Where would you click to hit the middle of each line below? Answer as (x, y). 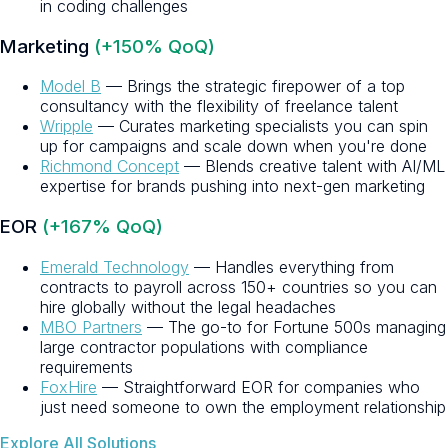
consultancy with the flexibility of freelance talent (219, 106)
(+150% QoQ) (154, 46)
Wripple (66, 126)
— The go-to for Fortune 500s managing (294, 326)
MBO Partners (91, 326)
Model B (70, 86)
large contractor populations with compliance (204, 346)
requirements (86, 366)
